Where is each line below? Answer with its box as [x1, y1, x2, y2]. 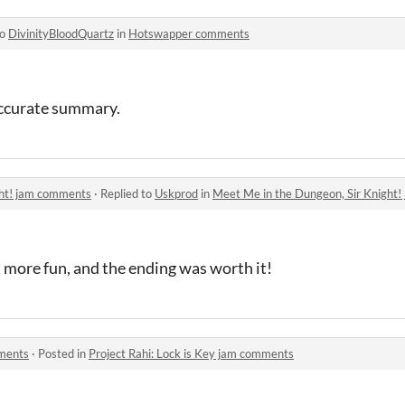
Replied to [100, 185, 155, 201]
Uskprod [155, 185, 198, 201]
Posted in [38, 345, 89, 361]
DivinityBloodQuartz [8, 25, 114, 41]
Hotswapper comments [128, 25, 250, 41]
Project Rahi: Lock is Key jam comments [89, 345, 294, 361]
